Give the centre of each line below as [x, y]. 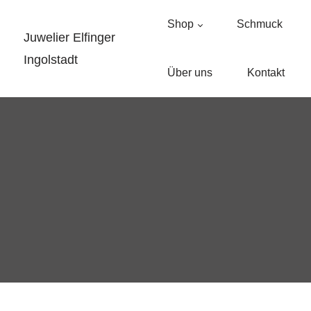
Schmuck [259, 24]
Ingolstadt [50, 60]
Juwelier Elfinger [69, 37]
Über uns [190, 73]
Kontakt [266, 73]
